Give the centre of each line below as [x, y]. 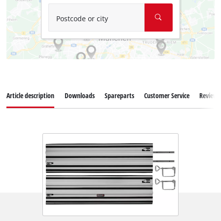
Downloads [79, 96]
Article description [31, 96]
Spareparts [119, 96]
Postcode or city [82, 18]
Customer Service [166, 96]
